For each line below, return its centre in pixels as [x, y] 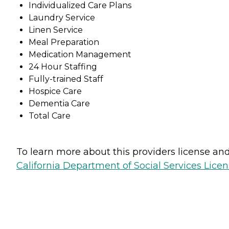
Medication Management [80, 54]
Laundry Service [62, 17]
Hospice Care [55, 91]
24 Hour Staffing [63, 66]
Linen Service [56, 30]
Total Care [50, 116]
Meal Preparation [64, 42]
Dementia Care [59, 103]
